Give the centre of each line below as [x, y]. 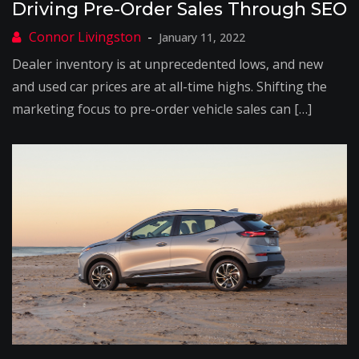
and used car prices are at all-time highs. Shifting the [169, 87]
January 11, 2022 [202, 37]
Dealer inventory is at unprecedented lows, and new [167, 64]
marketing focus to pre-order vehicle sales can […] [162, 109]
